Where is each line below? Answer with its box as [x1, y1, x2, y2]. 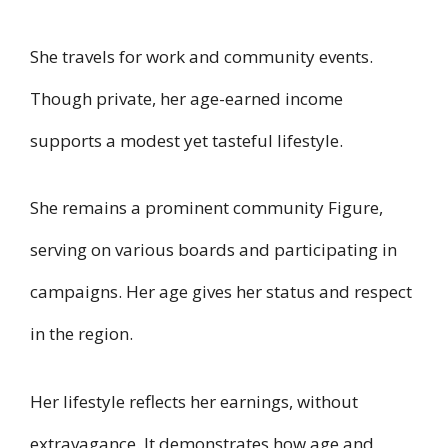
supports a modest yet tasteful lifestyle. [30, 128, 343, 152]
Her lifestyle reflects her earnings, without [30, 389, 358, 413]
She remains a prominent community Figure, [30, 196, 383, 220]
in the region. [30, 322, 133, 346]
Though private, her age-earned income [30, 86, 343, 110]
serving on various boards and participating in [30, 238, 397, 262]
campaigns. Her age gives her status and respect [30, 280, 412, 304]
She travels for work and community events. [30, 44, 373, 68]
